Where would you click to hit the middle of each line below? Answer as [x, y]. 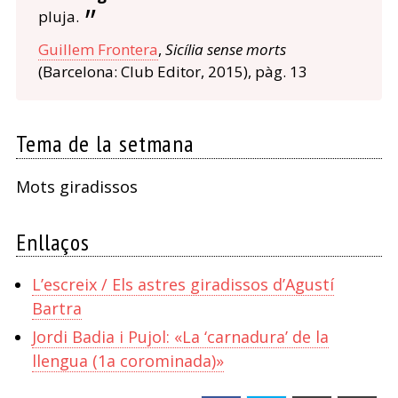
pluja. [58, 17]
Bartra [56, 308]
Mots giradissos [76, 186]
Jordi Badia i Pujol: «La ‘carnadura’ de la [180, 337]
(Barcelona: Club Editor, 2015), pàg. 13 [172, 72]
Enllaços [53, 242]
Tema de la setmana [105, 144]
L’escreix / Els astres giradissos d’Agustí [183, 284]
